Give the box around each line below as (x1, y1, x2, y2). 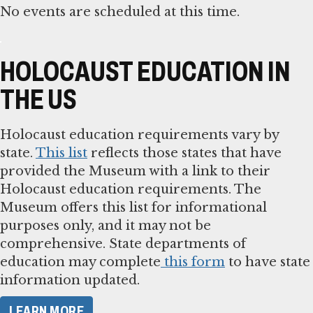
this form (161, 254, 225, 270)
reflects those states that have (87, 145, 282, 161)
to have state (225, 254, 310, 270)
